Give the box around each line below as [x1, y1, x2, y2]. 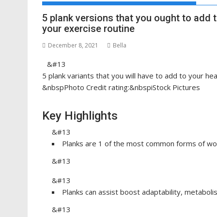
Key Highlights [42, 109, 118, 123]
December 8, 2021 [48, 41, 98, 49]
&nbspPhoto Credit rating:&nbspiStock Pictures [42, 82, 200, 92]
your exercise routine [42, 23, 135, 34]
